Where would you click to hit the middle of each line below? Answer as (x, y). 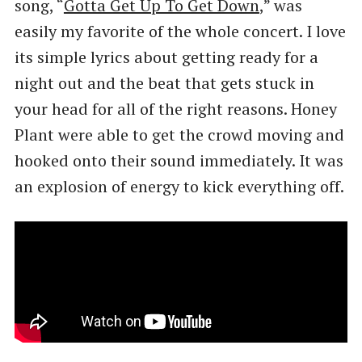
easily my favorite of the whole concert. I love (180, 32)
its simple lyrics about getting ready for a (166, 57)
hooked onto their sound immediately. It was (179, 161)
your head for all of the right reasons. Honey (175, 109)
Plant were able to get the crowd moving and (179, 135)
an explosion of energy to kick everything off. (179, 187)
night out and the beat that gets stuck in (164, 83)
